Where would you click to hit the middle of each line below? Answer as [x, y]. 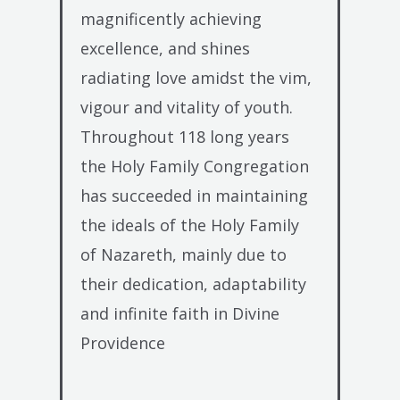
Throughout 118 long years [185, 136]
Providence [123, 342]
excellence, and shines [166, 48]
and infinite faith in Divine [180, 313]
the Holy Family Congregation [195, 166]
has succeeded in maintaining [195, 195]
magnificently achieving [171, 18]
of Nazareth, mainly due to [184, 254]
